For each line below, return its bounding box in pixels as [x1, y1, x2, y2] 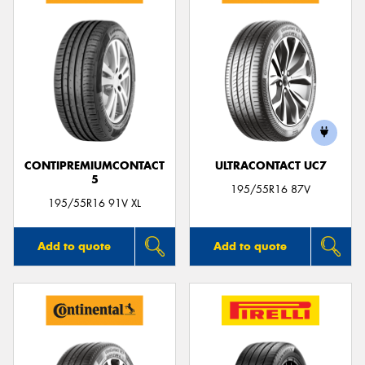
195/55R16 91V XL [48, 196, 141, 210]
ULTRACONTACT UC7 [214, 158, 327, 173]
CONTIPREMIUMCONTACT [24, 158, 165, 173]
